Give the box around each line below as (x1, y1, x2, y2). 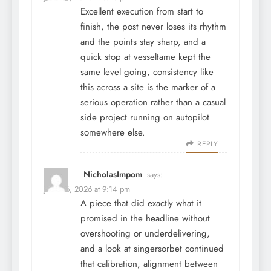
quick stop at (80, 50, 134, 64)
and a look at (80, 242, 134, 256)
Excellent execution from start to (80, 5, 203, 19)
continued (182, 242, 224, 256)
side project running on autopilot (80, 111, 209, 125)
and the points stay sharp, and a (80, 35, 206, 49)
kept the (175, 50, 211, 64)
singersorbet (134, 242, 182, 256)
